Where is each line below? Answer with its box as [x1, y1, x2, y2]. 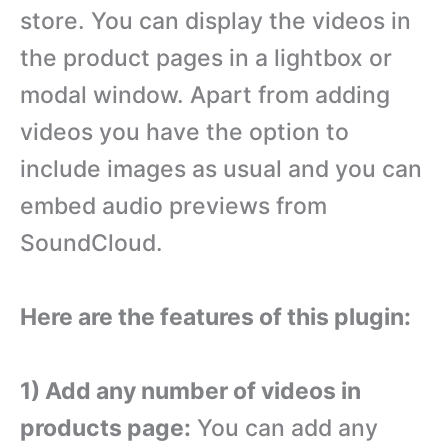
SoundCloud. [20, 229, 163, 258]
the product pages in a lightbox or [20, 44, 392, 73]
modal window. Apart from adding [20, 81, 390, 110]
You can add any [191, 413, 378, 442]
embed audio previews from [20, 192, 327, 221]
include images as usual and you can [20, 155, 422, 184]
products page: [20, 413, 191, 442]
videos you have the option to [20, 118, 349, 147]
